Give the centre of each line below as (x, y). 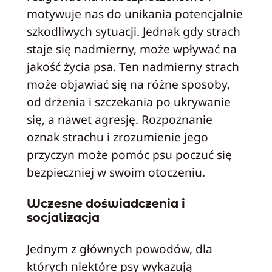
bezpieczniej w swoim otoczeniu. (116, 172)
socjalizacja (63, 217)
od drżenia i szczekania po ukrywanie (128, 101)
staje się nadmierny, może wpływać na (131, 49)
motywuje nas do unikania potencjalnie (134, 13)
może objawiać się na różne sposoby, (128, 84)
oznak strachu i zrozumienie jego (117, 137)
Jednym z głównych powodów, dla (119, 249)
